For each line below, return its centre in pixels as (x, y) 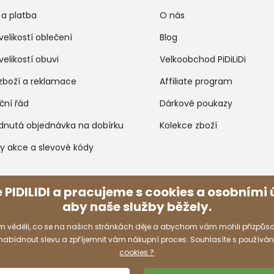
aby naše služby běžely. (137, 207)
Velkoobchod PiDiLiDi (203, 59)
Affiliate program (196, 81)
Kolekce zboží (189, 125)
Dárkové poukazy (196, 103)
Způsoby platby (194, 189)
